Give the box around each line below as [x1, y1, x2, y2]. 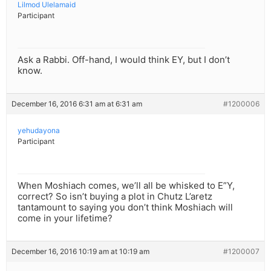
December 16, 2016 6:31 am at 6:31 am [11, 99, 142, 109]
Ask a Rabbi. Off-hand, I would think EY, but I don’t [18, 54, 230, 66]
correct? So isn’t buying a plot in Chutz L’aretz [18, 191, 212, 203]
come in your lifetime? [18, 212, 113, 224]
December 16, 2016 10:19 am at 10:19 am [11, 247, 149, 256]
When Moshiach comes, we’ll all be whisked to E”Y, [18, 180, 235, 192]
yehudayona [18, 126, 60, 135]
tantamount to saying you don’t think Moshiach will [18, 201, 233, 214]
